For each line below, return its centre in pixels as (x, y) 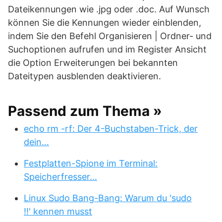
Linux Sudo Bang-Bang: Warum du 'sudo (108, 198)
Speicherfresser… (60, 177)
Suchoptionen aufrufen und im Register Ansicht (107, 49)
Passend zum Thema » (85, 111)
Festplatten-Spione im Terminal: (91, 163)
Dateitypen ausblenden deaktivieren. (84, 76)
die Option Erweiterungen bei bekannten (93, 63)
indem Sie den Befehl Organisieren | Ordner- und (110, 36)
